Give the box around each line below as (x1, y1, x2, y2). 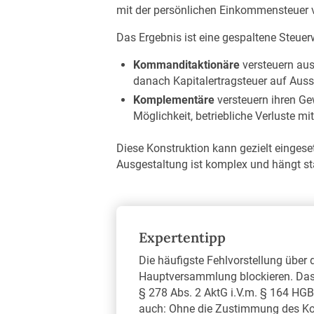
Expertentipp (138, 228, 226, 247)
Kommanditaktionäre (133, 57, 240, 71)
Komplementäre (133, 93, 215, 107)
